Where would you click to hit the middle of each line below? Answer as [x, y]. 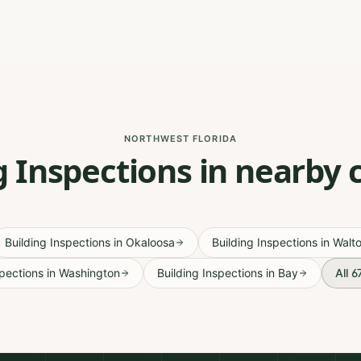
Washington [89, 273]
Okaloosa [150, 242]
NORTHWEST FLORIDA [180, 139]
